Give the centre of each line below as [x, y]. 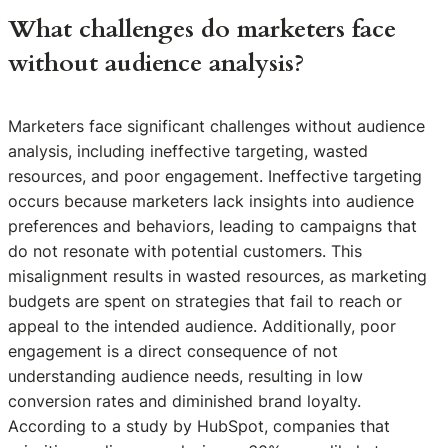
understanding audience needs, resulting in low [185, 375]
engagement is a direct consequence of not [173, 350]
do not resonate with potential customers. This [185, 250]
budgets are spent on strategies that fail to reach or [205, 300]
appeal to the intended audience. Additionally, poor [202, 325]
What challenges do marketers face [202, 30]
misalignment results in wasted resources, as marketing [217, 275]
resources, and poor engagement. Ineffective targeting [215, 175]
